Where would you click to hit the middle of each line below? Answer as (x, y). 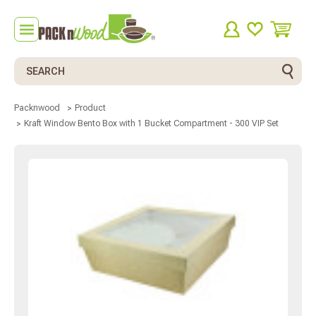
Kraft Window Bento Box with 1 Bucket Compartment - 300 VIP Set (151, 123)
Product (90, 108)
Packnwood (37, 108)
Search (30, 64)
